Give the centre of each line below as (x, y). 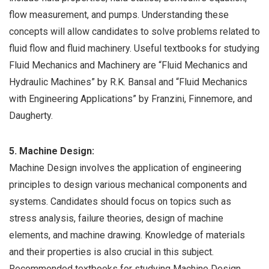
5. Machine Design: (52, 151)
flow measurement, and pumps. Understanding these (119, 15)
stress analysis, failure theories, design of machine (116, 219)
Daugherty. (31, 116)
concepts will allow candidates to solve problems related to (134, 32)
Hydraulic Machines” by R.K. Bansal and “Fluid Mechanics (128, 82)
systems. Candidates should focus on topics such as (120, 202)
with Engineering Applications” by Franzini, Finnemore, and (131, 99)
